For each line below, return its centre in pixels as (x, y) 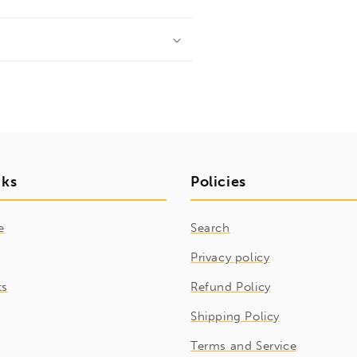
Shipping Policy (235, 316)
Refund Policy (231, 287)
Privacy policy (230, 257)
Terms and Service (244, 346)
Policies (218, 182)
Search (210, 228)
